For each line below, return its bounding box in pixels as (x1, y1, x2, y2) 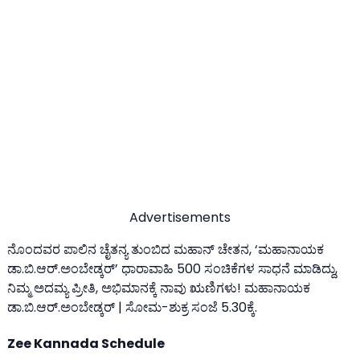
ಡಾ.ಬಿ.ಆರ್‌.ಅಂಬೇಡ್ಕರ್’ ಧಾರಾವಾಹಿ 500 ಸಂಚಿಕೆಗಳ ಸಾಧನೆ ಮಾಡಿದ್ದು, (7, 259, 337, 278)
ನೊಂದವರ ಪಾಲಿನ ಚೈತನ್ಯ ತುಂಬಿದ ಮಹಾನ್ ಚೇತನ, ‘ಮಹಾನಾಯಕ (7, 239, 324, 259)
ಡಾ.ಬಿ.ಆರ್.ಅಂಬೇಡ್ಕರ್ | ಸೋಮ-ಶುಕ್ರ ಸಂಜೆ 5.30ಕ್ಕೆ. (7, 297, 257, 317)
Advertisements (129, 207, 231, 227)
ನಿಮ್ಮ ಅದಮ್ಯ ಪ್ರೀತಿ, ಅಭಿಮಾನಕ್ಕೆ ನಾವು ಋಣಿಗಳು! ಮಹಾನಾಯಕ (7, 278, 310, 297)
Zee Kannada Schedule (7, 334, 165, 354)
